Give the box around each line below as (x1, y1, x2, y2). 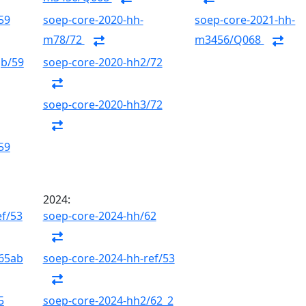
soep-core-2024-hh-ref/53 (42, 251, 175, 266)
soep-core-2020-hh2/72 (42, 55, 163, 70)
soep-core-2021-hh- (195, 12, 296, 27)
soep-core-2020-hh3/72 (42, 97, 163, 112)
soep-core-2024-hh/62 (42, 208, 156, 223)
